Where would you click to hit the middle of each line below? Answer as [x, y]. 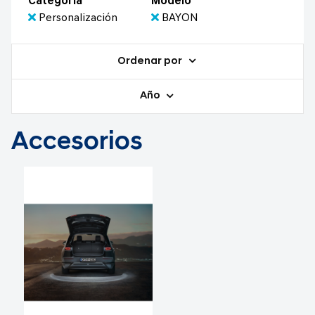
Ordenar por [151, 61]
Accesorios [77, 143]
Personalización [78, 19]
